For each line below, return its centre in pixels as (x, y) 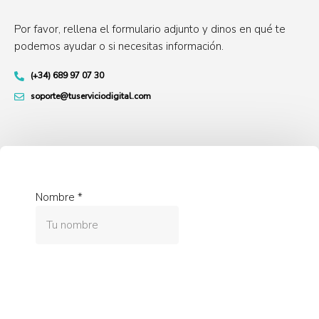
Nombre (55, 198)
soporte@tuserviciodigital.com (90, 96)
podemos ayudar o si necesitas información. (119, 47)
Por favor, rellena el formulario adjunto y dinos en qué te (150, 30)
